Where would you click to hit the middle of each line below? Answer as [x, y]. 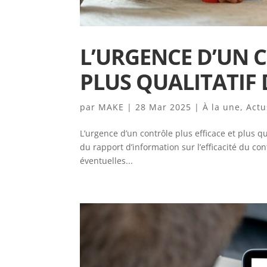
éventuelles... [107, 160]
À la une [222, 107]
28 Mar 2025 [164, 107]
